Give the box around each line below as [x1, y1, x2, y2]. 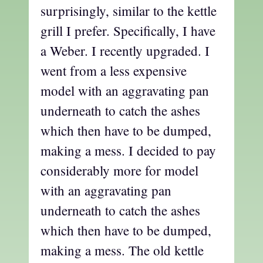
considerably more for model [41, 161, 198, 180]
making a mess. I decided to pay [41, 141, 216, 160]
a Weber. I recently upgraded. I [41, 42, 210, 60]
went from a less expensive [41, 62, 187, 80]
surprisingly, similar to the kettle [41, 2, 217, 20]
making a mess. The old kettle [41, 241, 204, 259]
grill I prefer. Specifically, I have [41, 22, 215, 40]
